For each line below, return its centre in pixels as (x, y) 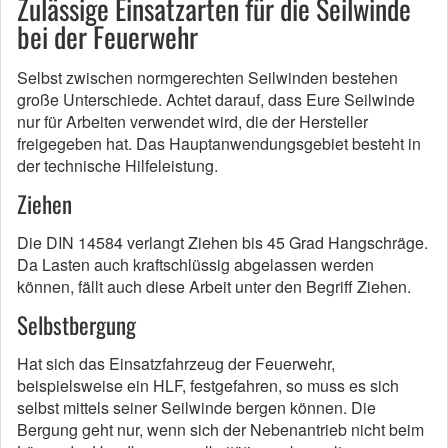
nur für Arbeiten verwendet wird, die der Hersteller (192, 121)
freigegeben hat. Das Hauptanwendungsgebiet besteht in (219, 143)
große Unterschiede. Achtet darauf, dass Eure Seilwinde (216, 99)
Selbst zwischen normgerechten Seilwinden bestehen (207, 77)
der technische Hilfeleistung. (117, 165)
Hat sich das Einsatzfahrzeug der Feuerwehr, (176, 363)
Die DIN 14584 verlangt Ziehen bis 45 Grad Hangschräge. (222, 242)
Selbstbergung (76, 325)
